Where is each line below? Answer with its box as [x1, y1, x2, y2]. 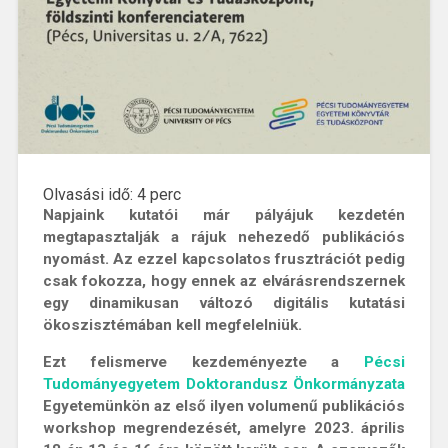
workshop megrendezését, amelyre [42, 419, 314, 438]
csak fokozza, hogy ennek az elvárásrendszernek [42, 271, 406, 290]
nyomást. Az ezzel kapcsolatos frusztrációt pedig [42, 249, 406, 268]
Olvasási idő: [42, 184, 137, 204]
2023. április [313, 419, 406, 438]
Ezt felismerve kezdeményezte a [42, 353, 365, 372]
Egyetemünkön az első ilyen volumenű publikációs [42, 397, 406, 416]
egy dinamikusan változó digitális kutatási [42, 293, 406, 312]
